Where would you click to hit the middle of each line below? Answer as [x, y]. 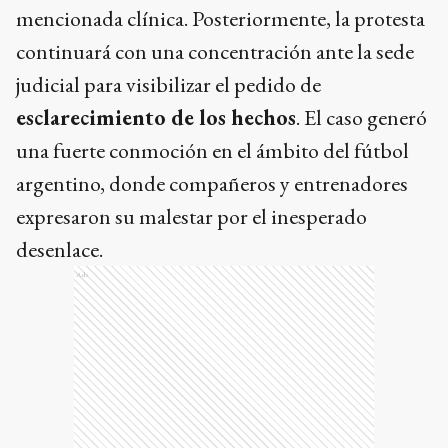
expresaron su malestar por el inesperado [191, 216]
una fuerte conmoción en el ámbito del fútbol [212, 150]
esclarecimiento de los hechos [156, 117]
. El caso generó [361, 117]
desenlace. [59, 249]
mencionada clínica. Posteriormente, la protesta [220, 18]
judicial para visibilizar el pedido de [168, 84]
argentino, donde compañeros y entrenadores [212, 183]
